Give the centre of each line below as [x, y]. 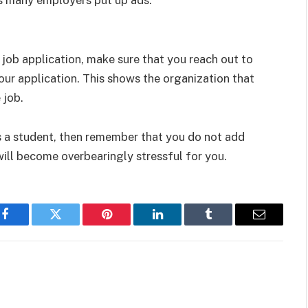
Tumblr [225, 224]
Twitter [73, 224]
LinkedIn [179, 224]
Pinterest [127, 224]
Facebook [28, 224]
